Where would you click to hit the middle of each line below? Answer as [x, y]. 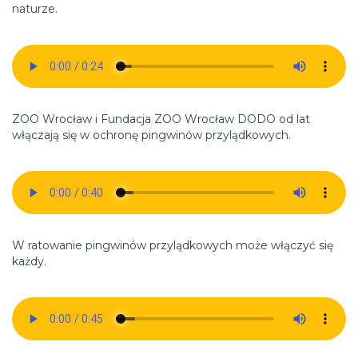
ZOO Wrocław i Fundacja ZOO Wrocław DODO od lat [161, 119]
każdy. [29, 261]
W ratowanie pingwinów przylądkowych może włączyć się [173, 245]
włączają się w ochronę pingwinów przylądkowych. [151, 135]
